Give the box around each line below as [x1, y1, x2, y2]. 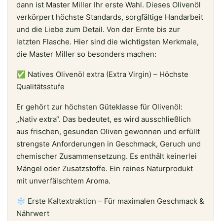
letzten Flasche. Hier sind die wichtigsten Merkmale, [16, 37, 199, 46]
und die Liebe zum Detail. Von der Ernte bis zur [16, 24, 180, 34]
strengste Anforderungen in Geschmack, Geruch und [16, 139, 201, 148]
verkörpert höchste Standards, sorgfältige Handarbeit [16, 12, 203, 22]
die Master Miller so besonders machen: [16, 49, 156, 59]
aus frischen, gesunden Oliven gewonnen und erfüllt [16, 126, 200, 136]
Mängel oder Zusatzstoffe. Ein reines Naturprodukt [16, 163, 193, 173]
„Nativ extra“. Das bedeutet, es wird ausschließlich [16, 114, 191, 124]
